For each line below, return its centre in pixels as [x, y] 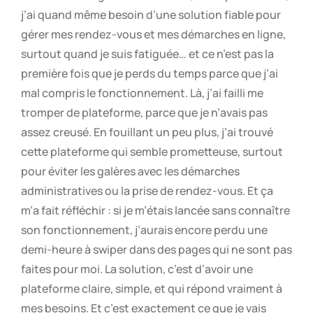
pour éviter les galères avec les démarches [130, 172]
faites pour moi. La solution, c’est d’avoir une [137, 269]
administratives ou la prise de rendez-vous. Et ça [147, 191]
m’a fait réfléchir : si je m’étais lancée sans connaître [155, 211]
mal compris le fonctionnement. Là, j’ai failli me [142, 93]
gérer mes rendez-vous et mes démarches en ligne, [153, 35]
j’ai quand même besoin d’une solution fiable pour [151, 15]
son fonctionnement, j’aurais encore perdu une [144, 230]
